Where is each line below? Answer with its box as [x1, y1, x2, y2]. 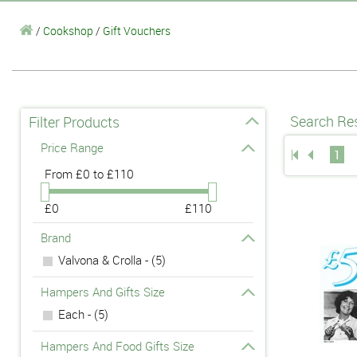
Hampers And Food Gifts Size [41, 337, 194, 354]
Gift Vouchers [103, 22, 171, 38]
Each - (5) [58, 305, 108, 322]
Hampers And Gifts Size [41, 283, 165, 300]
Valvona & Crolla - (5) [58, 251, 166, 268]
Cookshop [43, 22, 93, 38]
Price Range [41, 139, 104, 155]
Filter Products [29, 112, 120, 131]
